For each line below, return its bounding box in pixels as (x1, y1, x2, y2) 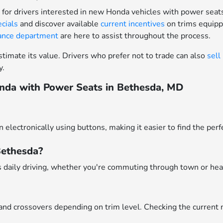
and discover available (18, 18, 101, 30)
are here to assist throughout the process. (58, 30, 211, 42)
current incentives (101, 18, 165, 30)
